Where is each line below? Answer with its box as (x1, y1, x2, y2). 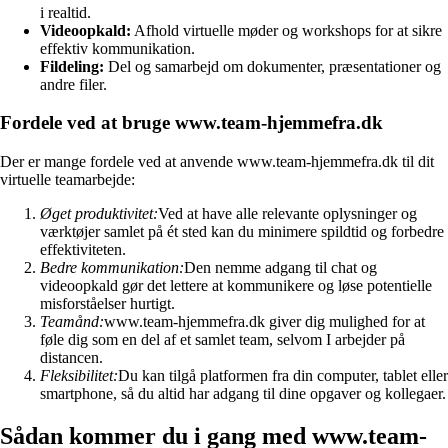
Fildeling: (40, 57, 104, 75)
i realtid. (40, 3, 91, 21)
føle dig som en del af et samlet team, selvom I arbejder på (40, 331, 405, 349)
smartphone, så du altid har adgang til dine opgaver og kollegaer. (40, 385, 446, 403)
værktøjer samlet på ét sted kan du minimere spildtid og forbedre (40, 223, 444, 241)
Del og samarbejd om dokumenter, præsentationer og (104, 57, 441, 75)
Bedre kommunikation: (40, 259, 184, 277)
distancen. (40, 349, 103, 367)
